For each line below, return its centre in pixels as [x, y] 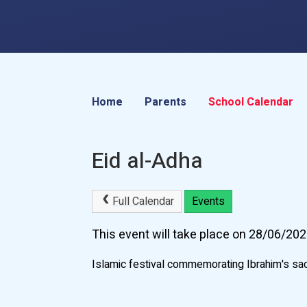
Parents [166, 102]
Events [208, 202]
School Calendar [251, 102]
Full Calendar [143, 202]
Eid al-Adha [148, 161]
